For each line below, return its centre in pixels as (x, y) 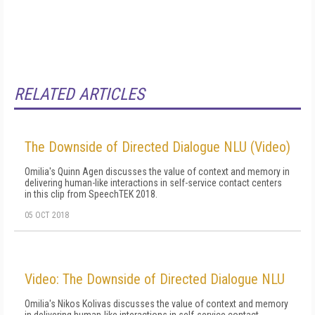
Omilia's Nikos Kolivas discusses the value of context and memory (156, 304)
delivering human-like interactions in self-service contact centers (153, 183)
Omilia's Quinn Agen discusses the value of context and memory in (157, 172)
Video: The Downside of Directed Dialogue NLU (155, 279)
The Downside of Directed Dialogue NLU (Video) (157, 147)
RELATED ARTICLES (79, 94)
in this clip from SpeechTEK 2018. (91, 194)
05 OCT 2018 (47, 215)
